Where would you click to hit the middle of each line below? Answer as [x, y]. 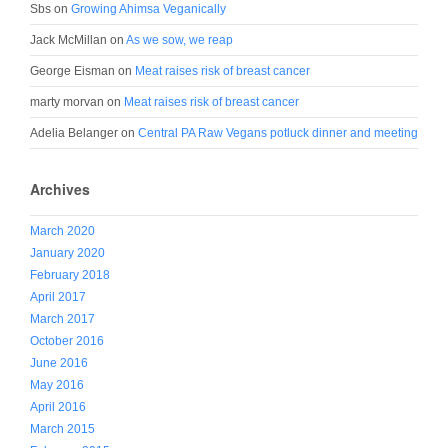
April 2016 [58, 406]
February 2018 [70, 274]
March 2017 [62, 318]
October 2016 [67, 340]
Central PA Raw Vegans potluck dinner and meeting [278, 132]
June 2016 [59, 362]
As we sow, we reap [179, 39]
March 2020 [62, 230]
